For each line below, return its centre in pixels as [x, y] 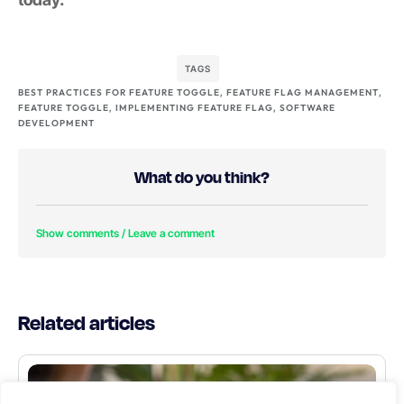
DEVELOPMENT [56, 124]
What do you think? [202, 177]
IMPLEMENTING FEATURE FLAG [194, 108]
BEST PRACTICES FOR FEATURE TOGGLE [119, 93]
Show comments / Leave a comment [125, 234]
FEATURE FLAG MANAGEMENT [303, 93]
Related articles [87, 322]
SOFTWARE [308, 108]
